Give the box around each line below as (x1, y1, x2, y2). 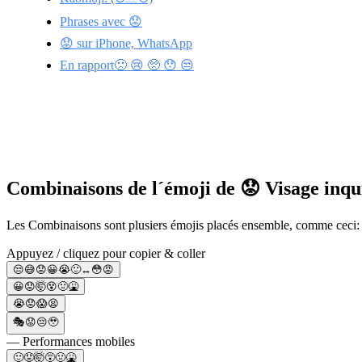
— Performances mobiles (6, 334, 135, 348)
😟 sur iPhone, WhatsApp (60, 36, 192, 50)
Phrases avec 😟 (60, 14, 142, 28)
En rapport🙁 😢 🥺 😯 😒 (60, 57, 194, 72)
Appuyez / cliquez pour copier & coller (6, 246, 205, 260)
